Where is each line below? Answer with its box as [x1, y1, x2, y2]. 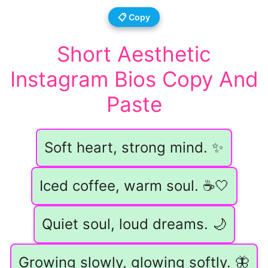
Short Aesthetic [57, 41, 211, 67]
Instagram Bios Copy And [10, 66, 258, 92]
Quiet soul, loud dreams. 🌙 [41, 215, 227, 233]
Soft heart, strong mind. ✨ [44, 139, 224, 157]
